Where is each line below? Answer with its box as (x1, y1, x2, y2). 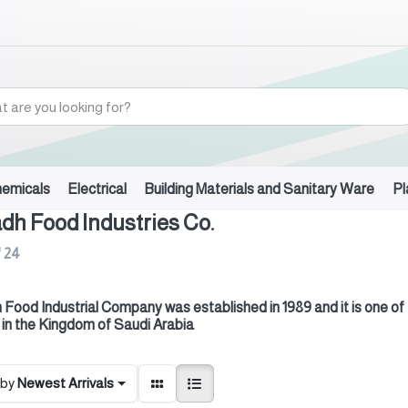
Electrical (67, 180, 127, 197)
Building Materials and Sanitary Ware (144, 180, 375, 197)
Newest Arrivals (17, 375, 114, 392)
